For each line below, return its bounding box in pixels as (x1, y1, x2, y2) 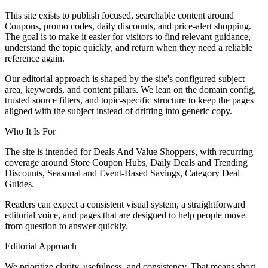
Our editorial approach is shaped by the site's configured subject (5, 73, 245, 84)
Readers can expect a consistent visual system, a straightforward (5, 199, 245, 209)
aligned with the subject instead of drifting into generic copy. (5, 105, 232, 116)
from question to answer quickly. (5, 220, 128, 231)
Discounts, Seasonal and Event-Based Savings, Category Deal (5, 167, 240, 178)
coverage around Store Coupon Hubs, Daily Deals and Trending (5, 157, 248, 167)
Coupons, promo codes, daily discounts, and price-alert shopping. (5, 20, 251, 31)
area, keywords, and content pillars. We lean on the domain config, (5, 84, 256, 95)
